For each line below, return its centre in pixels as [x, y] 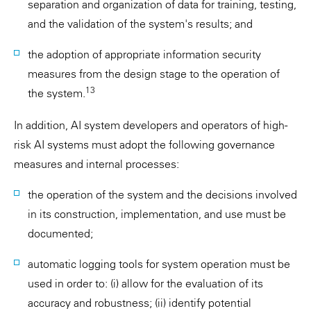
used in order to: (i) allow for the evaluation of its [145, 283]
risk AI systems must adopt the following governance [144, 144]
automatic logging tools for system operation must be [159, 264]
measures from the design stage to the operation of [154, 74]
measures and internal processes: [96, 164]
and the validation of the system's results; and [140, 24]
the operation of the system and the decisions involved [162, 194]
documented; [60, 233]
